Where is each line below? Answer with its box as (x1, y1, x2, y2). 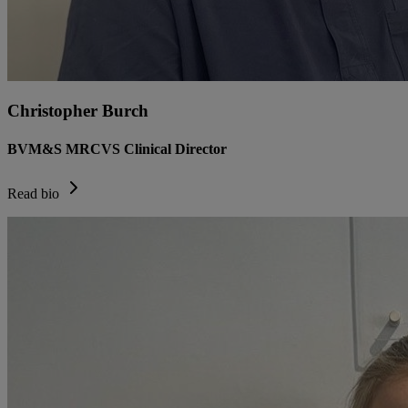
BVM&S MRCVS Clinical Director (7, 140, 227, 157)
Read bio (7, 185, 59, 201)
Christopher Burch (7, 101, 148, 121)
